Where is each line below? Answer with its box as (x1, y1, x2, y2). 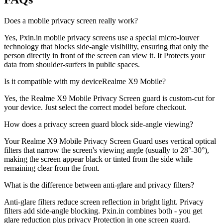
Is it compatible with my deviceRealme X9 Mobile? (4, 77, 166, 86)
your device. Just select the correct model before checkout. (4, 103, 187, 111)
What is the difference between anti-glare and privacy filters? (4, 180, 194, 189)
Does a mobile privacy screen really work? (4, 16, 138, 25)
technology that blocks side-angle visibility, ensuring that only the (4, 42, 209, 51)
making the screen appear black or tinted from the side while (4, 154, 193, 163)
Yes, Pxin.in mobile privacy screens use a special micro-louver (4, 33, 199, 42)
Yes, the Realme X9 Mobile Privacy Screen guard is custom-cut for (4, 94, 215, 103)
